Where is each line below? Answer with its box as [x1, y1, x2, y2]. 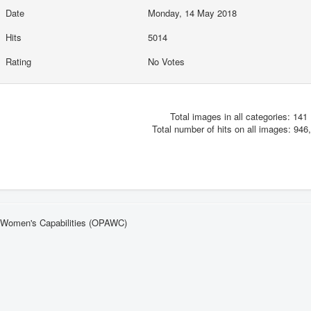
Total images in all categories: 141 [170, 110, 308, 124]
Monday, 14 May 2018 [147, 6, 237, 20]
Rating [5, 54, 31, 68]
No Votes [147, 54, 187, 68]
